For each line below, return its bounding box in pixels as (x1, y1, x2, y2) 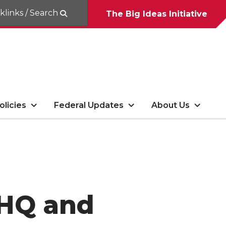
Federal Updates (54, 100, 124, 110)
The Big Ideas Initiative (106, 9, 207, 19)
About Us (151, 100, 190, 110)
